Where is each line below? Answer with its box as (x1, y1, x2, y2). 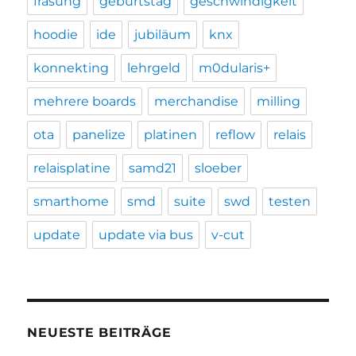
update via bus (99, 226, 194, 242)
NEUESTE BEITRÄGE (27, 324, 172, 340)
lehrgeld (127, 60, 181, 75)
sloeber (195, 160, 242, 176)
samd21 (129, 160, 177, 176)
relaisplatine (33, 160, 111, 176)
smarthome (33, 193, 110, 209)
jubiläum (134, 26, 192, 42)
